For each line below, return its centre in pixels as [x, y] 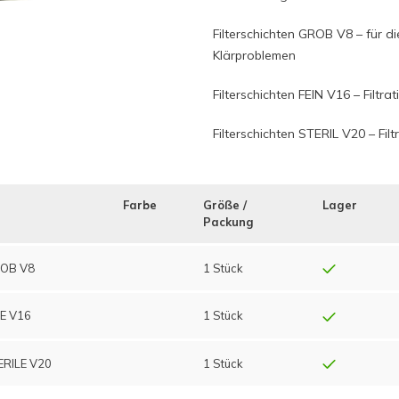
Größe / [224, 205]
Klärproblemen [254, 55]
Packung [228, 222]
